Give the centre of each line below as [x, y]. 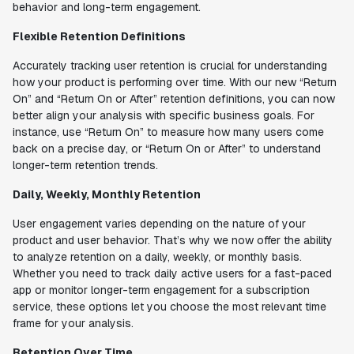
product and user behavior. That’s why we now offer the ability [173, 240]
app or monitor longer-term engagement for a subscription [161, 290]
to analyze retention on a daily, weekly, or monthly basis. [157, 257]
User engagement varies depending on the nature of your [159, 224]
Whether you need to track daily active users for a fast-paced [172, 273]
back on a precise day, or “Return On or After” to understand [167, 149]
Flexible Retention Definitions [99, 36]
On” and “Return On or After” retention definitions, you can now [174, 99]
